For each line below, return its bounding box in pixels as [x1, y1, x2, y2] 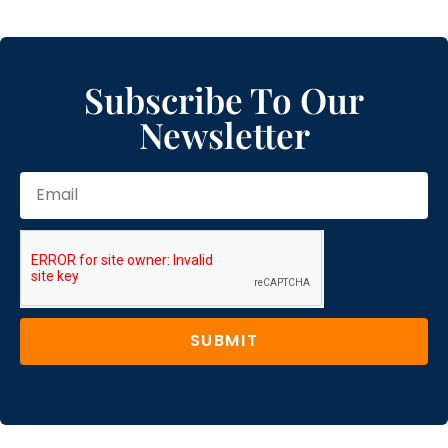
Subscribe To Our [84, 75, 364, 123]
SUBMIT [189, 329, 259, 353]
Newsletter [138, 110, 310, 158]
